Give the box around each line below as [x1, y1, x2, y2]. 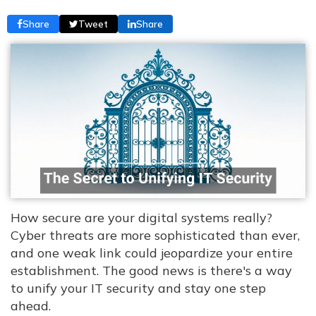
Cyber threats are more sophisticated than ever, [11, 227, 300, 244]
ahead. [11, 298, 51, 315]
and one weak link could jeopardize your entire [11, 245, 293, 262]
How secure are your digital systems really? [11, 209, 272, 226]
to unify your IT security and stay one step [11, 280, 266, 297]
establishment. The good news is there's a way [11, 262, 292, 279]
